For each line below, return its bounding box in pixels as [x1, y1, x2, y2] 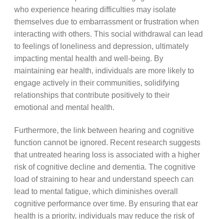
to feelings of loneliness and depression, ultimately [14, 42, 189, 51]
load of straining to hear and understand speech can [14, 174, 194, 183]
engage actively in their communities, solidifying [14, 78, 179, 88]
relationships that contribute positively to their [14, 90, 170, 100]
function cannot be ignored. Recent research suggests [14, 137, 200, 147]
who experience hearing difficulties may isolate [14, 5, 176, 14]
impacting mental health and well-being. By [14, 54, 163, 63]
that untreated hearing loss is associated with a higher [14, 150, 200, 159]
